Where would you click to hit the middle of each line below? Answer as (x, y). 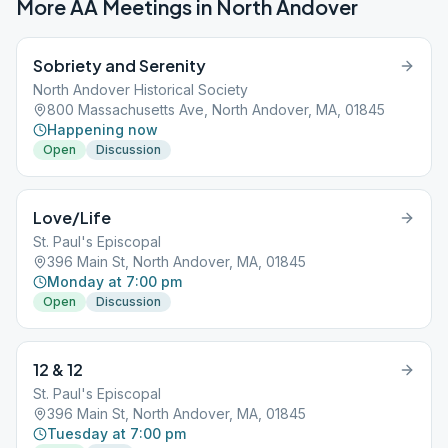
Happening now (102, 129)
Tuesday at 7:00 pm (116, 433)
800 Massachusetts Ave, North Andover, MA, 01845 (216, 109)
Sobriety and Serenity (119, 65)
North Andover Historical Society (140, 89)
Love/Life (72, 217)
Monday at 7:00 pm (114, 281)
